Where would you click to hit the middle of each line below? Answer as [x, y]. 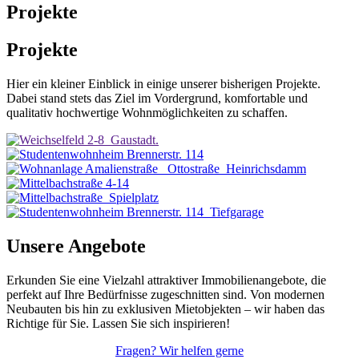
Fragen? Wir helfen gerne [179, 350]
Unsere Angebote [76, 246]
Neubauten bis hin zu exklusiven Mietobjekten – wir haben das [165, 309]
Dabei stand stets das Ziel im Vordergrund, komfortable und [157, 98]
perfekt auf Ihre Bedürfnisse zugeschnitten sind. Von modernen [165, 294]
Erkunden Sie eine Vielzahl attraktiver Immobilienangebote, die [166, 280]
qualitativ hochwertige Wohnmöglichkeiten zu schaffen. [147, 112]
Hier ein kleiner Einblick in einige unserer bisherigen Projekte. [163, 83]
